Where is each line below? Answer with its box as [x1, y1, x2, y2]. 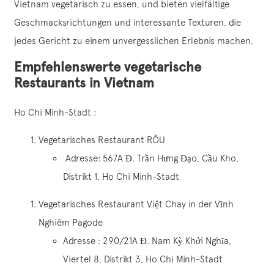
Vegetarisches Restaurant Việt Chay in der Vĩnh [39, 199, 234, 210]
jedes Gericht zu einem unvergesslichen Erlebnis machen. [14, 35, 253, 46]
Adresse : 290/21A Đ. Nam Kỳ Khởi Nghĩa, [63, 235, 231, 246]
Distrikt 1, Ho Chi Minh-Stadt [63, 171, 179, 182]
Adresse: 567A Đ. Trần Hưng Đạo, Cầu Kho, [63, 153, 239, 164]
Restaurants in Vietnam [14, 75, 154, 92]
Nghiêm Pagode [39, 217, 103, 228]
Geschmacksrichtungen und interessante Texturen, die [14, 17, 241, 28]
